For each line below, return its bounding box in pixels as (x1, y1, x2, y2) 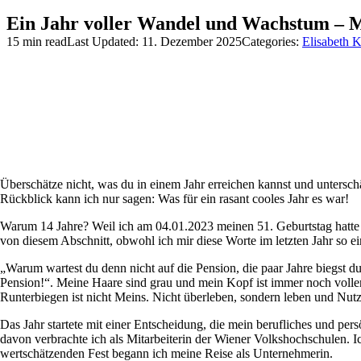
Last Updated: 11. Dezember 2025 (67, 35, 242, 48)
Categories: (242, 35, 302, 48)
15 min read (6, 35, 67, 48)
